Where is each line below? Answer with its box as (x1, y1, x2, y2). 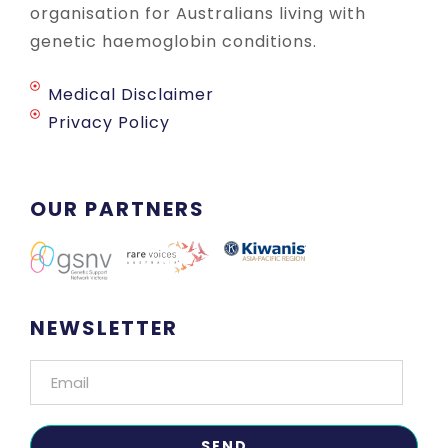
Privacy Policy (47, 110, 170, 134)
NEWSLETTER (30, 314, 178, 343)
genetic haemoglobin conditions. (30, 29, 317, 53)
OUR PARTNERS (30, 194, 205, 223)
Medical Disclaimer (47, 82, 214, 106)
